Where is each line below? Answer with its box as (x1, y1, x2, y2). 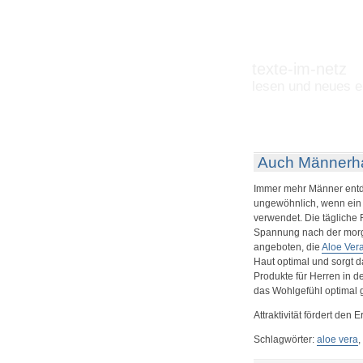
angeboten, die (253, 241, 322, 253)
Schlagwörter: (253, 334, 317, 345)
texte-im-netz (251, 60, 347, 78)
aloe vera (316, 334, 358, 345)
